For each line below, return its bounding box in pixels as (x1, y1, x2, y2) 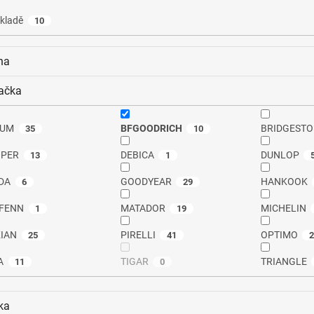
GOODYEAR (120, 176, 172, 188)
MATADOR (120, 203, 165, 214)
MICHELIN (260, 203, 306, 214)
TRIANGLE (260, 256, 307, 268)
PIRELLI (120, 229, 156, 241)
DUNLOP (260, 149, 299, 161)
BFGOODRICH (120, 123, 182, 135)
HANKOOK (260, 176, 308, 188)
